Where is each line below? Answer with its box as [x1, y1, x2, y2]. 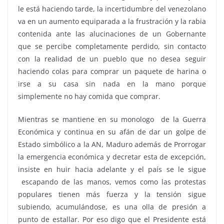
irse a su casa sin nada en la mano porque [18, 79, 206, 88]
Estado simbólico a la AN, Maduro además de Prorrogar [18, 139, 206, 149]
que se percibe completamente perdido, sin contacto [18, 41, 206, 51]
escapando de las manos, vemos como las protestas [18, 177, 206, 186]
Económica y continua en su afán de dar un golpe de [18, 127, 206, 136]
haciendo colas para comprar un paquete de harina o [18, 66, 206, 76]
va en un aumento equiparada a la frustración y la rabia [18, 16, 206, 26]
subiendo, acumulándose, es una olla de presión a [18, 202, 206, 211]
